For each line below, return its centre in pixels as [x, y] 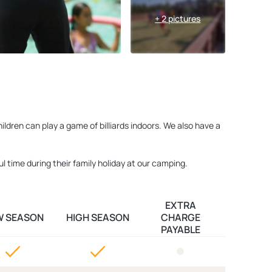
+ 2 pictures [178, 19]
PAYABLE [180, 229]
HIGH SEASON [98, 217]
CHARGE [180, 217]
